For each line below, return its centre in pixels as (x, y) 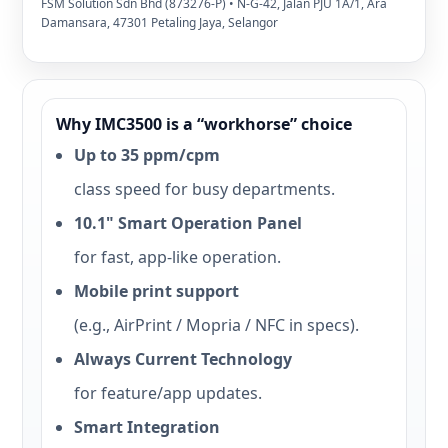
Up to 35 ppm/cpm (147, 155)
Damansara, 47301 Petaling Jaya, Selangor (159, 22)
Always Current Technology (183, 359)
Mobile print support (156, 291)
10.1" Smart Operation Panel (188, 223)
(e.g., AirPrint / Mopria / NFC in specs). (216, 325)
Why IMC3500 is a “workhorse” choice (204, 124)
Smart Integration (147, 427)
